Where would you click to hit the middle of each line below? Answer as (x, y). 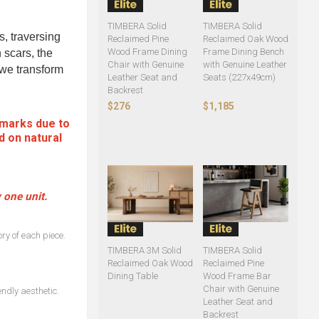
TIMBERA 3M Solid (144, 250)
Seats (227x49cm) (239, 78)
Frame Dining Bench (243, 52)
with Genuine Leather (245, 65)
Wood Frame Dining (147, 52)
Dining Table (132, 276)
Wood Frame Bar (237, 276)
